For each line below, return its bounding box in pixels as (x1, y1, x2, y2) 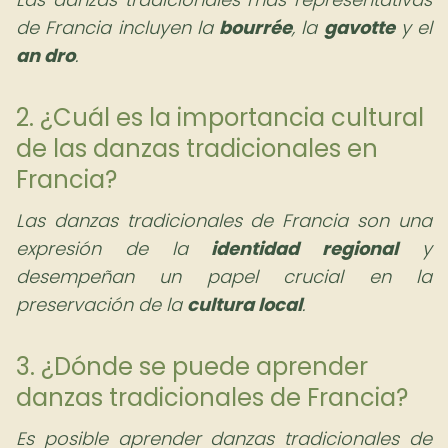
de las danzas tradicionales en (16, 132, 378, 165)
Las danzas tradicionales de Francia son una (16, 208, 432, 233)
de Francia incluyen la (16, 15, 219, 40)
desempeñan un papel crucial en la (16, 264, 432, 289)
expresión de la (16, 236, 212, 261)
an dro (16, 43, 75, 68)
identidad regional (211, 236, 399, 261)
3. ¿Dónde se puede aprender (16, 350, 368, 383)
